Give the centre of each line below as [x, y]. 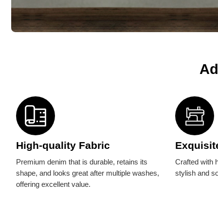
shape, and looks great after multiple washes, [88, 173]
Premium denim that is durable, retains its [82, 162]
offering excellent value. [54, 184]
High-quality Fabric [63, 145]
